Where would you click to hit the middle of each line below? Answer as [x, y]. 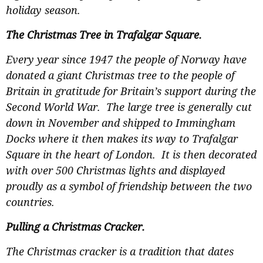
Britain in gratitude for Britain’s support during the [131, 91]
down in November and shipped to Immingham [121, 123]
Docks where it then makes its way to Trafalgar [122, 139]
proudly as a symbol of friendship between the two [129, 186]
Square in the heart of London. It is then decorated [131, 155]
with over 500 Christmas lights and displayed [115, 171]
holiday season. [45, 10]
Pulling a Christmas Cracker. [75, 227]
